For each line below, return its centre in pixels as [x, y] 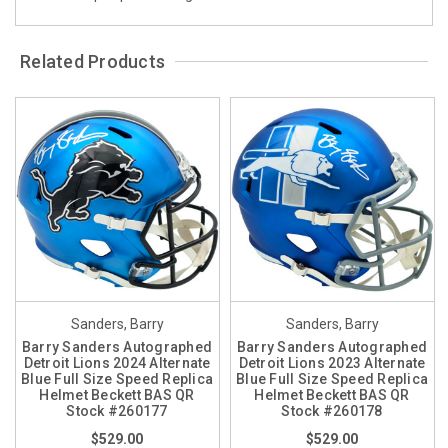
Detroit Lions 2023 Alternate [332, 362]
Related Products [93, 61]
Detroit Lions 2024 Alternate [117, 362]
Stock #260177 [117, 410]
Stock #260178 [332, 410]
